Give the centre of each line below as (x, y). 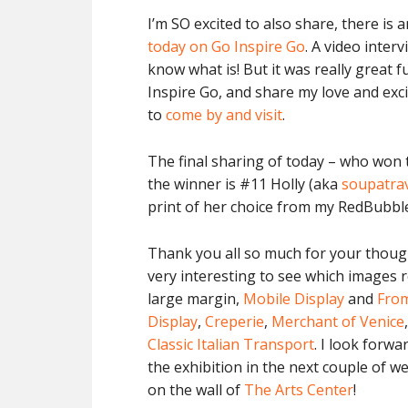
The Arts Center (299, 390)
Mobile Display (294, 299)
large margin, (195, 299)
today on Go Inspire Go (226, 46)
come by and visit (224, 115)
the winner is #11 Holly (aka (245, 184)
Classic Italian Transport (231, 344)
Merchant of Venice (338, 321)
